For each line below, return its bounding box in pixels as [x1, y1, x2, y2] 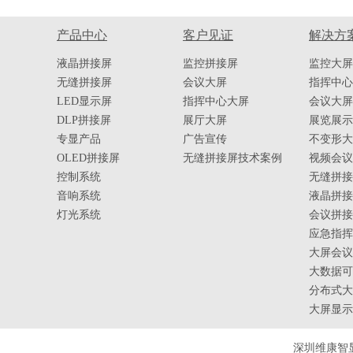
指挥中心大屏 [183, 95, 249, 107]
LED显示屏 [57, 95, 112, 107]
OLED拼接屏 [57, 152, 120, 164]
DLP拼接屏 [57, 114, 111, 126]
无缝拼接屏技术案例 [183, 152, 282, 164]
